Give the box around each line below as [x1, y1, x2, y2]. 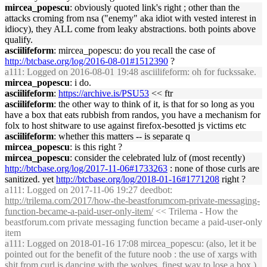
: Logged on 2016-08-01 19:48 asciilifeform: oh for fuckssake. [22, 67, 256, 77]
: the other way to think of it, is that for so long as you [54, 99, 254, 109]
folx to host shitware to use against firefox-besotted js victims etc [5, 120, 246, 131]
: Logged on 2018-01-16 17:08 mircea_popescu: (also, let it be [22, 238, 256, 249]
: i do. [70, 77, 91, 88]
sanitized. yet [5, 174, 56, 184]
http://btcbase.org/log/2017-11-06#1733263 [5, 163, 167, 173]
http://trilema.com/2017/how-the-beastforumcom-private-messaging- [5, 195, 260, 206]
